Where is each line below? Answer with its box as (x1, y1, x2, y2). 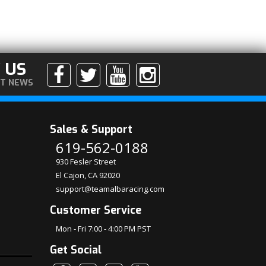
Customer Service (49, 203, 141, 217)
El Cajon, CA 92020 (55, 170, 120, 180)
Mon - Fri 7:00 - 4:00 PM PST (55, 223, 151, 234)
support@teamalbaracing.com (55, 183, 164, 194)
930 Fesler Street (55, 156, 116, 167)
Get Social (49, 243, 102, 257)
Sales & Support (49, 122, 132, 137)
